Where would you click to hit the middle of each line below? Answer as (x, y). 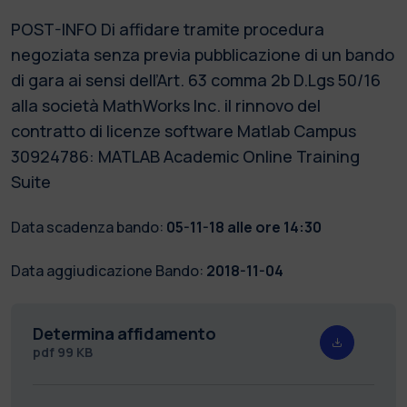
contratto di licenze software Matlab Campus (184, 130)
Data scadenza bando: (87, 227)
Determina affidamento (124, 333)
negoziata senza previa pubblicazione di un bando (203, 54)
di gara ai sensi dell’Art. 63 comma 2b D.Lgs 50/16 (196, 79)
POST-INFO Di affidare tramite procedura (168, 29)
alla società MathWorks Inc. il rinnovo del (166, 105)
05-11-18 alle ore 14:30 (244, 227)
